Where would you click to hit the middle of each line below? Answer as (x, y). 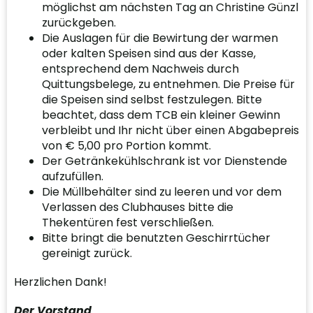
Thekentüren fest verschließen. (128, 222)
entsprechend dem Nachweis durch (140, 68)
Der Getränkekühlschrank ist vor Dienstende (165, 161)
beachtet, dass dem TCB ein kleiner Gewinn (161, 115)
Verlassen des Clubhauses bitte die (138, 207)
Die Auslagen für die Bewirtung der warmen (160, 38)
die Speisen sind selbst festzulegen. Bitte (152, 99)
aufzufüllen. (73, 176)
